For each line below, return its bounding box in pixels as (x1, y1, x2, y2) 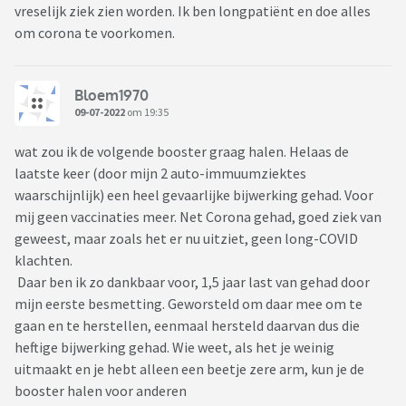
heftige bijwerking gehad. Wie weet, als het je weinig (14, 338, 334, 357)
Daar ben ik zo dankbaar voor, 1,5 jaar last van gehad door (14, 273, 370, 292)
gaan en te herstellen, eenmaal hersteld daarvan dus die (14, 316, 360, 335)
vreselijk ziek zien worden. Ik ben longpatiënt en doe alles (14, 2, 371, 21)
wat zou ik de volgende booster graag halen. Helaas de (14, 142, 349, 161)
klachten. (14, 251, 72, 270)
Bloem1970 (74, 85, 149, 104)
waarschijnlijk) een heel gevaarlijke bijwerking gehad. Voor (14, 186, 373, 205)
